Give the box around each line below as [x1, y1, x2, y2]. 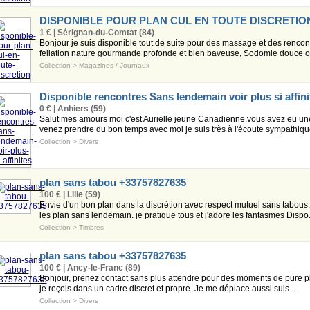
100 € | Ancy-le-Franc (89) [39, 263, 140, 273]
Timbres [78, 224, 104, 231]
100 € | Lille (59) [39, 190, 100, 199]
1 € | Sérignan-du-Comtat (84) [39, 28, 154, 37]
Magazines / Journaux [78, 62, 149, 69]
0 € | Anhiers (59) [39, 104, 106, 113]
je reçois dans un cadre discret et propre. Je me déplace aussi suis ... [39, 284, 298, 293]
